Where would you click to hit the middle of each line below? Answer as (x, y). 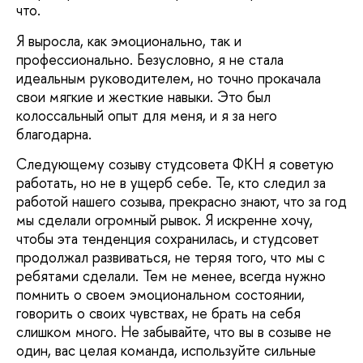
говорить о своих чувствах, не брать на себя (158, 314)
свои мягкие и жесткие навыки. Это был (143, 96)
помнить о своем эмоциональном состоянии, (160, 295)
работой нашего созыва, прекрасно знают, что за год (181, 202)
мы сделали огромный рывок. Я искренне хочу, (164, 220)
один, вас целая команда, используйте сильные (166, 351)
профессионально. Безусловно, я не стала (150, 59)
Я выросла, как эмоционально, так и (129, 41)
